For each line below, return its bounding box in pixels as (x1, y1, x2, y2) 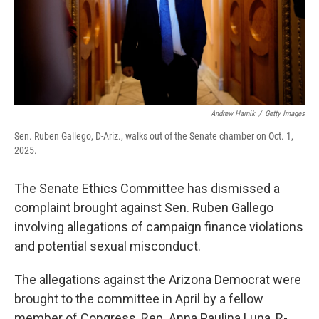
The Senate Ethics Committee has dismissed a (14, 181, 280, 196)
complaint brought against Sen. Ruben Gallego (14, 200, 273, 215)
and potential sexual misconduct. (14, 239, 201, 253)
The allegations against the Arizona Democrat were (14, 272, 301, 287)
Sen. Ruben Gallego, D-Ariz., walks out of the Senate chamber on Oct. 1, (14, 130, 293, 142)
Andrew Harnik (211, 109, 255, 118)
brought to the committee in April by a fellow (14, 291, 263, 306)
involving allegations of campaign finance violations (14, 219, 303, 234)
